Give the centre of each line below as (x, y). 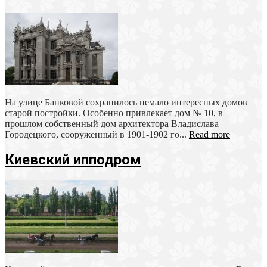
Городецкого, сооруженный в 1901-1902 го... (97, 134)
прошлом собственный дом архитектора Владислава (112, 123)
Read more (209, 134)
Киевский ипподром (73, 160)
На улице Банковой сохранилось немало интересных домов (126, 102)
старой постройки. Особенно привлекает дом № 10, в (114, 113)
